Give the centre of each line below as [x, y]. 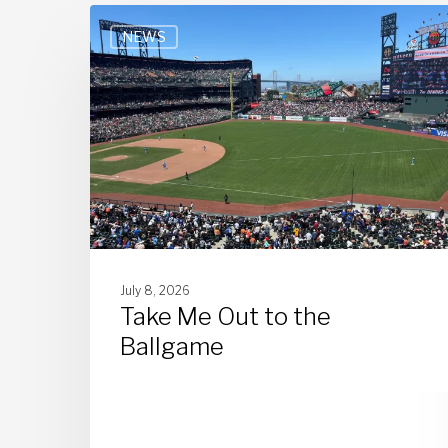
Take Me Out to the [225, 316]
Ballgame [172, 346]
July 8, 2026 [155, 290]
